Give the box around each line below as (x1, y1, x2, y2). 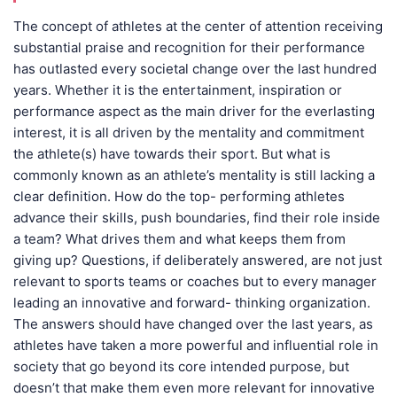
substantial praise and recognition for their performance (13, 38, 365, 56)
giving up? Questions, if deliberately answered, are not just (13, 251, 382, 269)
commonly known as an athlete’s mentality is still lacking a (13, 166, 375, 183)
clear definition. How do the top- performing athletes (13, 187, 345, 205)
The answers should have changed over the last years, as (13, 315, 373, 332)
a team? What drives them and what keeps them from (13, 230, 346, 247)
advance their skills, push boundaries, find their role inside (13, 208, 380, 226)
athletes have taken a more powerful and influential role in (13, 336, 378, 354)
